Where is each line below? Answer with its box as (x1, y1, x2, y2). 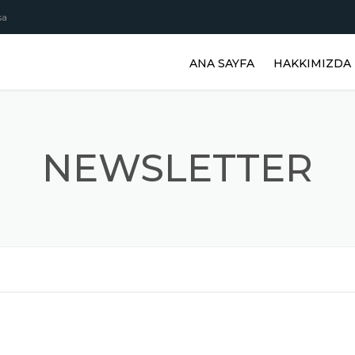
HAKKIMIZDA (273, 55, 351, 71)
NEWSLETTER (42, 145, 313, 191)
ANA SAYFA (189, 55, 254, 71)
